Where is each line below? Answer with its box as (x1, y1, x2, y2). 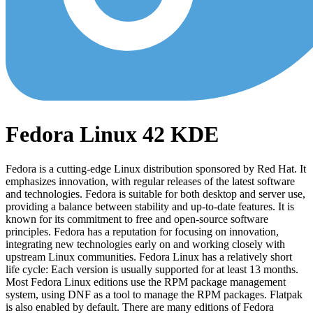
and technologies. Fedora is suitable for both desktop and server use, (6, 187, 305, 200)
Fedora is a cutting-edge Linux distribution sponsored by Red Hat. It (6, 162, 306, 175)
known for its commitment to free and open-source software (6, 212, 268, 225)
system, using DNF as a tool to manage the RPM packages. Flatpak (6, 288, 303, 300)
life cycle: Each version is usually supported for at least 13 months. (6, 263, 298, 275)
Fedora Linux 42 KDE (6, 122, 219, 147)
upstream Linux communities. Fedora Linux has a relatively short (6, 250, 292, 263)
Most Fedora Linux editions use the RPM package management (6, 275, 286, 288)
